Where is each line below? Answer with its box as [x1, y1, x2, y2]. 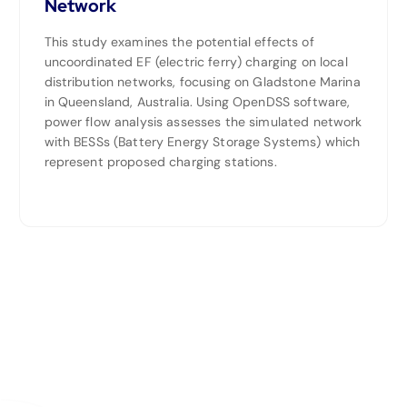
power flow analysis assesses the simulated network [44, 114, 362, 131]
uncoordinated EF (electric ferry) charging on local [44, 54, 348, 71]
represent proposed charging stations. [44, 154, 277, 171]
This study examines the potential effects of [44, 34, 314, 51]
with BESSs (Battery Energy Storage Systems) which [44, 134, 361, 151]
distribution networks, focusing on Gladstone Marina [44, 74, 361, 91]
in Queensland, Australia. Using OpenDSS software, [44, 94, 351, 111]
